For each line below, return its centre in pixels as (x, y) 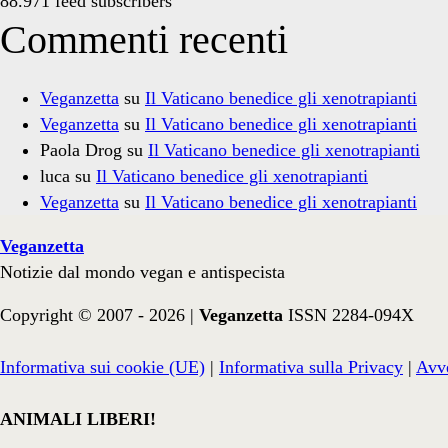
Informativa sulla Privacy (311, 367)
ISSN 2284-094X (351, 315)
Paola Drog (81, 150)
